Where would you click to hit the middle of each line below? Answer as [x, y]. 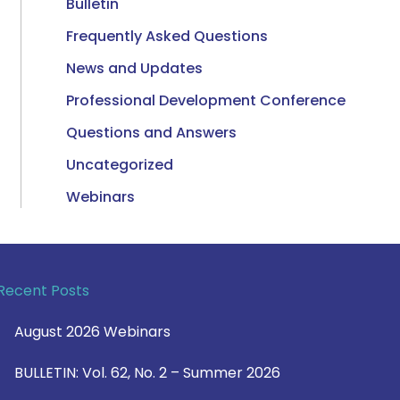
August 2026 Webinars [92, 332]
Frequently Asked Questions [167, 36]
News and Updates [134, 68]
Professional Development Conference [206, 100]
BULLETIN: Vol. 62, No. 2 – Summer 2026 [147, 373]
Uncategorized [120, 164]
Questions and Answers [151, 132]
